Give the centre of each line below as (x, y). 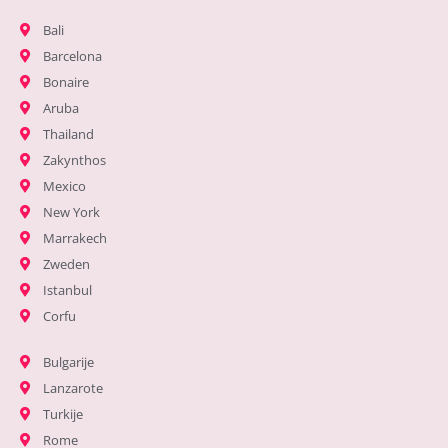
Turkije (62, 414)
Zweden (66, 264)
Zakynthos (74, 160)
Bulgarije (68, 362)
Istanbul (67, 290)
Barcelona (72, 56)
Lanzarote (72, 388)
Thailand (68, 134)
